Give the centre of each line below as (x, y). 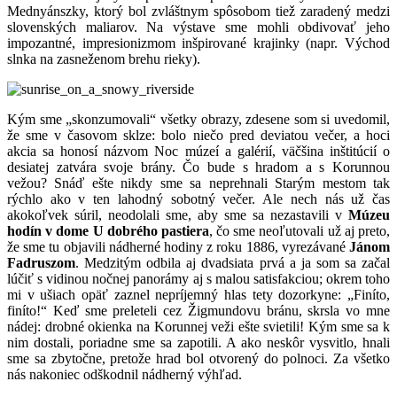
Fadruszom (41, 262)
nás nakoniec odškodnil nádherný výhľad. (125, 374)
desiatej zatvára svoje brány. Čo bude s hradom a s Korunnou (198, 167)
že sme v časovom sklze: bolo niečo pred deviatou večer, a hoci (198, 135)
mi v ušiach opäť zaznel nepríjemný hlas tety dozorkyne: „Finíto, (198, 294)
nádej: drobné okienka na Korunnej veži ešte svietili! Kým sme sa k (198, 326)
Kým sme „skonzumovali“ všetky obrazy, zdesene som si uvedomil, (198, 119)
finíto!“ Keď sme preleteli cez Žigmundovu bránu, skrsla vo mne (198, 310)
